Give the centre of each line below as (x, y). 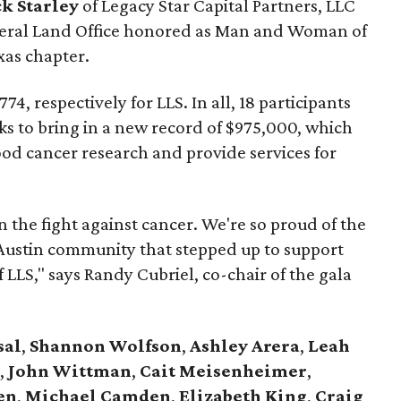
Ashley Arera (245, 346)
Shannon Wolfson (104, 346)
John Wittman (68, 371)
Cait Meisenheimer (223, 371)
